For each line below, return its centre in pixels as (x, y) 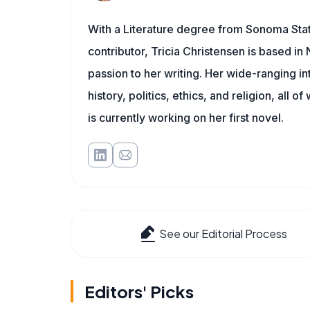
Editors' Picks (139, 291)
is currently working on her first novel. (186, 118)
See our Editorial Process (223, 234)
